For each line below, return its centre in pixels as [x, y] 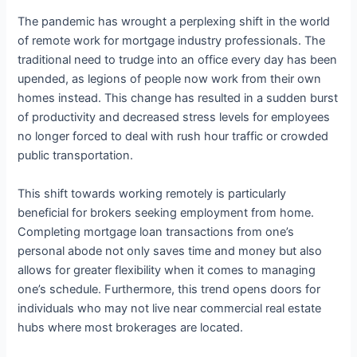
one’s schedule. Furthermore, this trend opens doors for [169, 289]
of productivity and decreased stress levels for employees [174, 118]
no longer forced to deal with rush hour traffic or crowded [173, 137]
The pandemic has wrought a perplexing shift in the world [174, 22]
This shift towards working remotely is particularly [152, 193]
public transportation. [76, 156]
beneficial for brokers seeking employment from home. [166, 212]
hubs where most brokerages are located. [131, 327]
